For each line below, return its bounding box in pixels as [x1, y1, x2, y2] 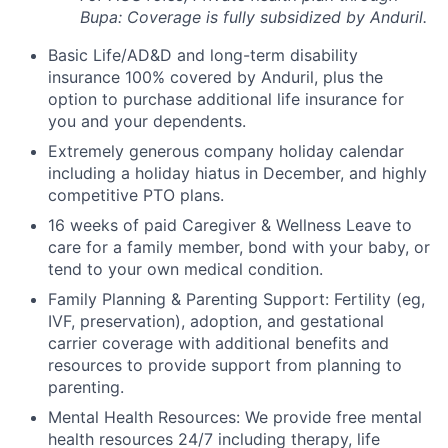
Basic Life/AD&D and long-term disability [48, 45, 358, 65]
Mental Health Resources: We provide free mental [48, 407, 422, 427]
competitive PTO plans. [48, 185, 224, 205]
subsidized [260, 7, 341, 27]
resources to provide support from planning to [48, 355, 402, 375]
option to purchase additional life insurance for [48, 89, 404, 109]
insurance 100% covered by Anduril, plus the [48, 67, 383, 87]
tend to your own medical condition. [48, 259, 323, 279]
